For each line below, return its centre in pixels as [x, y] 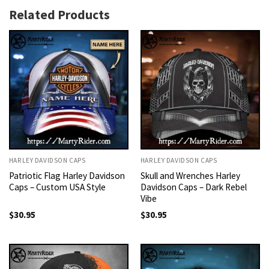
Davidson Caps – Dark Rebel [193, 187]
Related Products [59, 14]
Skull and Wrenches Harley [190, 176]
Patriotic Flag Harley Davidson [67, 176]
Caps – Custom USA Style [57, 187]
